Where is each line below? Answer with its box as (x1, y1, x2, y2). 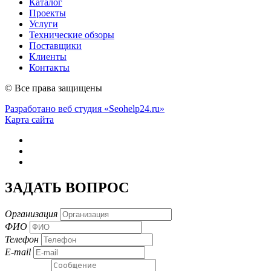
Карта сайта (5, 114, 54, 125)
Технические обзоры (29, 29, 114, 40)
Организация (5, 208, 57, 219)
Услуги (29, 18, 58, 29)
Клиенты (29, 51, 67, 62)
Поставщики (29, 40, 82, 51)
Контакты (29, 62, 70, 73)
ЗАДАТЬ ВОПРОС (5, 179, 129, 195)
